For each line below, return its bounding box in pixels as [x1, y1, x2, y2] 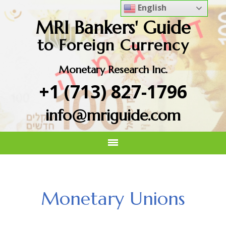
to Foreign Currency [37, 36, 189, 54]
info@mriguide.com [45, 106, 181, 125]
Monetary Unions [41, 187, 185, 210]
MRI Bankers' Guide [35, 17, 191, 39]
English [136, 2, 167, 13]
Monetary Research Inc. [59, 64, 167, 76]
